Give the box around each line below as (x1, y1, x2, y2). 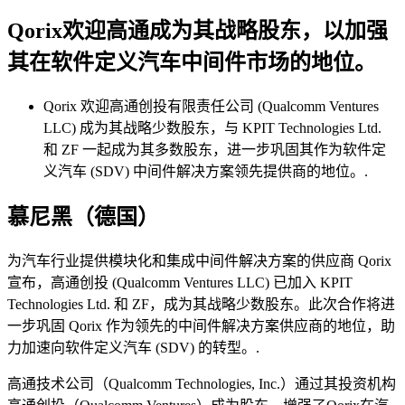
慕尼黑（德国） (7, 204, 159, 229)
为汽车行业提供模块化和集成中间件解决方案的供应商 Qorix (7, 252, 391, 268)
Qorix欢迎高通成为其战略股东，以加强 (7, 19, 388, 42)
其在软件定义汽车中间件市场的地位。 (7, 51, 376, 74)
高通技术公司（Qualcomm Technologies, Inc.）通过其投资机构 (7, 375, 396, 391)
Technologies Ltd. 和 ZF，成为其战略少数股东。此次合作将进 (7, 296, 395, 312)
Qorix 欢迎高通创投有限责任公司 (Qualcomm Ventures (43, 98, 379, 114)
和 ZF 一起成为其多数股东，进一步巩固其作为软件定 (43, 141, 386, 157)
